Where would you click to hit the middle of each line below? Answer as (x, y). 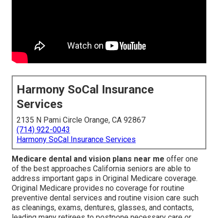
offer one (181, 159)
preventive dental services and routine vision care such (105, 198)
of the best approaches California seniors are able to (101, 169)
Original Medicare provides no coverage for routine (98, 188)
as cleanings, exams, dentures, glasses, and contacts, (103, 208)
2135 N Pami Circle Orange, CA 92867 (81, 120)
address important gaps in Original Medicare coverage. (105, 179)
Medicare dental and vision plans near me (88, 159)
